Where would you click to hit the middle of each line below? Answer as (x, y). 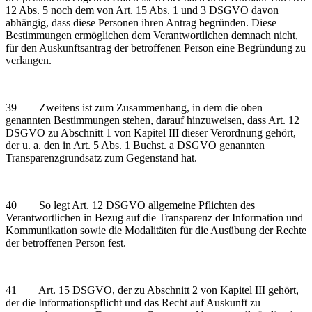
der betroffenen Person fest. (66, 242)
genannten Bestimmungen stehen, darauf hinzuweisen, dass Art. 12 (153, 120)
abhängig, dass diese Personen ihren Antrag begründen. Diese (141, 22)
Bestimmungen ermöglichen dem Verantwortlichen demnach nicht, (152, 35)
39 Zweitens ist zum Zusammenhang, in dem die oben (134, 107)
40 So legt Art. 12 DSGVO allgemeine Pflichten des (130, 205)
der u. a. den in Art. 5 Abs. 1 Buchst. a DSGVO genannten (135, 145)
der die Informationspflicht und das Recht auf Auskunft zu (133, 302)
